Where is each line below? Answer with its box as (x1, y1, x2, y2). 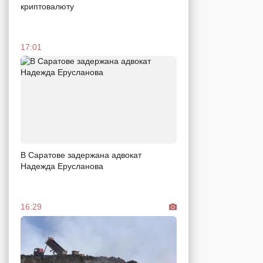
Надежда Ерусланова (21, 161, 103, 171)
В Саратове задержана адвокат (21, 150, 141, 160)
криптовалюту (21, 2, 74, 12)
